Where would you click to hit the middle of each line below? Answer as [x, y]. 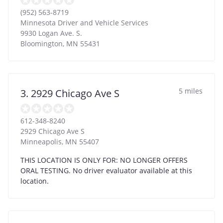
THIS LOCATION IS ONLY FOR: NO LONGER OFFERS [104, 160]
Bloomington [42, 43]
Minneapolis [41, 141]
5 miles [191, 91]
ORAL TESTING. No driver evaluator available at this [106, 170]
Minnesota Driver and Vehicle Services [84, 22]
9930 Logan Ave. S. [51, 33]
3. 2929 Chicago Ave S [70, 93]
